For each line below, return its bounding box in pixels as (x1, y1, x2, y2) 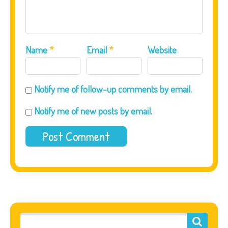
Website (148, 43, 177, 56)
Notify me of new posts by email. (34, 104, 152, 118)
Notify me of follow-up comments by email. (34, 82, 192, 96)
